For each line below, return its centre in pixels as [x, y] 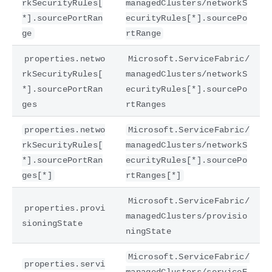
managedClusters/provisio [186, 216]
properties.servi [65, 264]
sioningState [52, 223]
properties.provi [65, 208]
